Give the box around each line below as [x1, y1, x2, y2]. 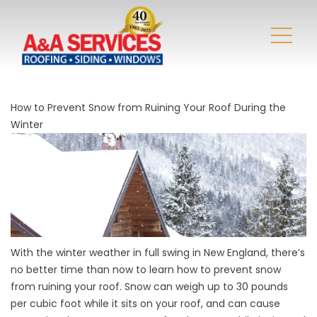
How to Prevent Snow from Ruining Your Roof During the [11, 100, 286, 115]
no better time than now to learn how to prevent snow [11, 263, 281, 277]
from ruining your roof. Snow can [11, 279, 175, 294]
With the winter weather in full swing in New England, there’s [11, 246, 305, 260]
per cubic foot [11, 296, 81, 311]
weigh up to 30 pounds [175, 279, 288, 294]
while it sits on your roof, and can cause [81, 296, 280, 311]
